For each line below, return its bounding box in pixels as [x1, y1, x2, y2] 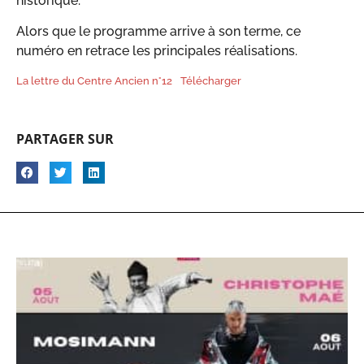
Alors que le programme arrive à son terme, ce [16, 24, 301, 40]
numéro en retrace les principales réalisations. [16, 43, 297, 59]
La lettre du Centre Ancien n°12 [16, 74, 172, 87]
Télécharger [180, 74, 241, 87]
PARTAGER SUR [16, 129, 114, 148]
